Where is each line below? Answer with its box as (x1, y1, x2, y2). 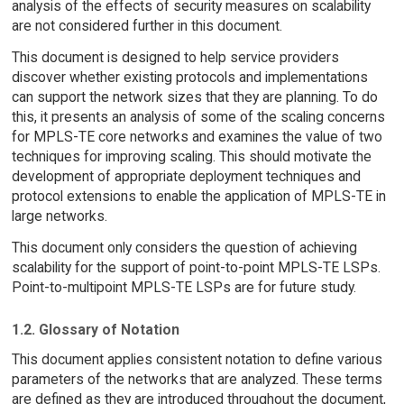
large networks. (11, 207, 107, 225)
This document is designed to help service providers (11, 49, 339, 67)
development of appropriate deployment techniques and (11, 168, 361, 186)
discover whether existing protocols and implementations (11, 69, 368, 87)
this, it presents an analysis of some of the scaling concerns (11, 108, 385, 126)
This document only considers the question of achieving (11, 239, 357, 257)
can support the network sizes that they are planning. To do (11, 88, 378, 106)
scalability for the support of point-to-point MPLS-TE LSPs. (11, 259, 381, 277)
